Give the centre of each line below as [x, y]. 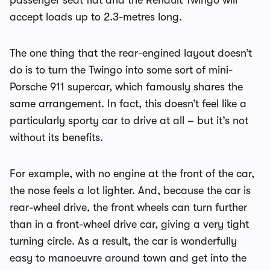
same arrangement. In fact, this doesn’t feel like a [128, 104]
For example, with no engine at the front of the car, [132, 174]
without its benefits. [56, 137]
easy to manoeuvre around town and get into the [128, 258]
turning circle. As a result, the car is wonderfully [123, 241]
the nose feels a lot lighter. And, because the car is [130, 190]
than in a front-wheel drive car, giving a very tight [129, 224]
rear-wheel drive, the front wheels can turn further [128, 207]
